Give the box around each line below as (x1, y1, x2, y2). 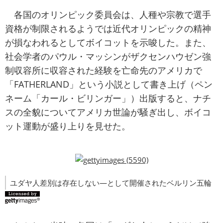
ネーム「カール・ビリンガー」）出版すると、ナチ (5, 92, 211, 105)
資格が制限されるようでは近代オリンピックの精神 (5, 22, 211, 35)
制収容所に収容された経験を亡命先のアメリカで (5, 64, 202, 77)
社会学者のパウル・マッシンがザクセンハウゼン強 (5, 50, 211, 63)
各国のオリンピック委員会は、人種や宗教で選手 (5, 8, 211, 21)
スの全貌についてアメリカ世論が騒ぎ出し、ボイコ (5, 106, 211, 118)
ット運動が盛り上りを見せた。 (5, 120, 130, 132)
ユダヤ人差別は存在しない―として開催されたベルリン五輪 (10, 178, 212, 188)
